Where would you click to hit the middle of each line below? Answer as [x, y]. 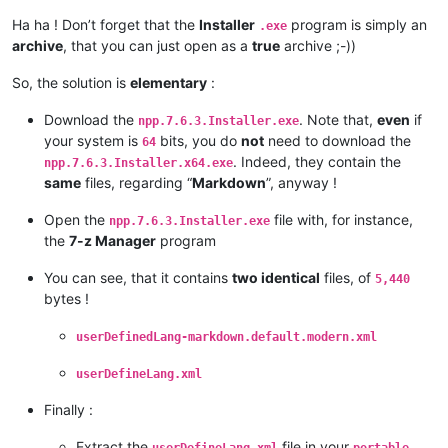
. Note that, [338, 119]
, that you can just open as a [157, 45]
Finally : [68, 409]
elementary [168, 82]
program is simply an [357, 24]
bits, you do [198, 140]
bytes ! [66, 298]
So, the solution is [71, 82]
